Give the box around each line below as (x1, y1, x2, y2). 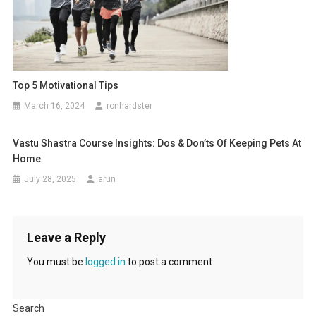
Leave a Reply (26, 230, 106, 245)
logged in (85, 256, 126, 268)
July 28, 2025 (24, 174, 77, 185)
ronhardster (107, 101, 153, 111)
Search (12, 303, 44, 315)
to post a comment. (125, 256, 214, 268)
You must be (26, 256, 85, 268)
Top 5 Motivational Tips (13, 80, 119, 92)
